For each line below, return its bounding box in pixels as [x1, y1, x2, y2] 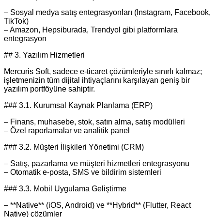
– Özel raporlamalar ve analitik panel [4, 126, 130, 135]
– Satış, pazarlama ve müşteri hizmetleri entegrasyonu [4, 159, 189, 168]
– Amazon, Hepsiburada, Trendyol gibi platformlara [4, 26, 178, 34]
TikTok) [4, 17, 29, 26]
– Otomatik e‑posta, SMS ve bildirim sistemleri [4, 168, 161, 177]
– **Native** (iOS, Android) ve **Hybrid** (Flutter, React [4, 201, 191, 210]
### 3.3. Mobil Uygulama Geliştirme [4, 185, 126, 193]
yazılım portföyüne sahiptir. [4, 85, 95, 93]
